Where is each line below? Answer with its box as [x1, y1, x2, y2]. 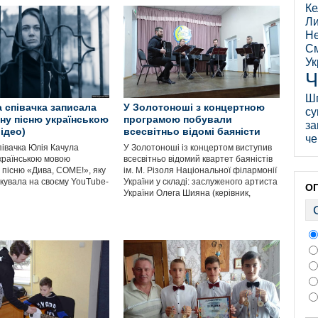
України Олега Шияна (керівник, [124, 188, 251, 198]
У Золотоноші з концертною [124, 102, 265, 113]
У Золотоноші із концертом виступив [124, 143, 272, 153]
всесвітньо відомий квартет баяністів [124, 154, 273, 164]
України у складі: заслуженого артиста [124, 177, 278, 187]
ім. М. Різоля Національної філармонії [124, 165, 277, 175]
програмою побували [124, 114, 232, 125]
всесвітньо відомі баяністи [124, 126, 261, 137]
